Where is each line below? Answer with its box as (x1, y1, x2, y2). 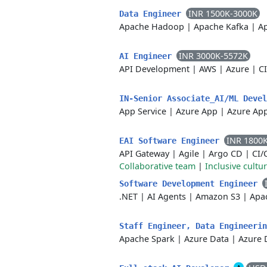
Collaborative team (119, 160, 195, 172)
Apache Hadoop (119, 21, 184, 32)
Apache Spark (119, 233, 175, 244)
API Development (119, 63, 190, 74)
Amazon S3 (195, 191, 240, 202)
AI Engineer (119, 51, 176, 61)
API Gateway (119, 148, 169, 159)
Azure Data (184, 233, 229, 244)
